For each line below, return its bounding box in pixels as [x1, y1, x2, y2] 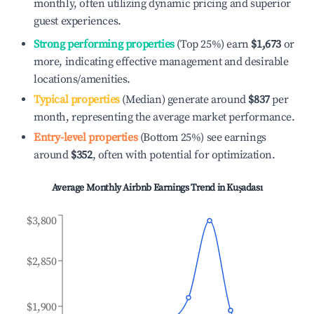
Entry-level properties [34, 130, 138, 144]
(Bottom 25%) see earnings [137, 130, 266, 144]
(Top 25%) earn [174, 37, 249, 51]
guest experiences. [34, 14, 121, 28]
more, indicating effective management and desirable [34, 55, 289, 69]
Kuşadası [226, 182, 263, 194]
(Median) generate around [119, 93, 246, 107]
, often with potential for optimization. [92, 148, 275, 162]
